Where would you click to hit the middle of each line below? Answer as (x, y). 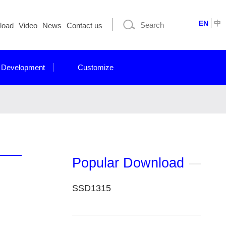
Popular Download (128, 163)
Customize (96, 67)
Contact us (84, 25)
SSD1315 (91, 188)
